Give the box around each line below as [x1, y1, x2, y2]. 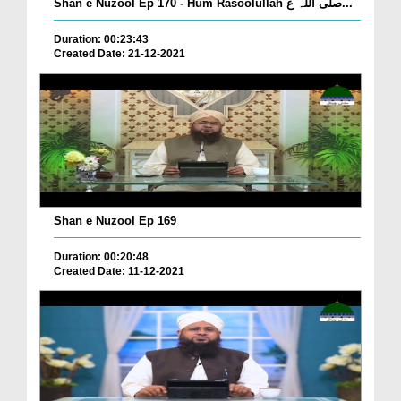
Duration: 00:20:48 [54, 250, 149, 263]
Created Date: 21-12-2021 [54, 47, 185, 60]
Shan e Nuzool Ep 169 [54, 213, 176, 227]
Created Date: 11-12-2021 [54, 264, 184, 277]
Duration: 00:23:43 [54, 32, 149, 46]
